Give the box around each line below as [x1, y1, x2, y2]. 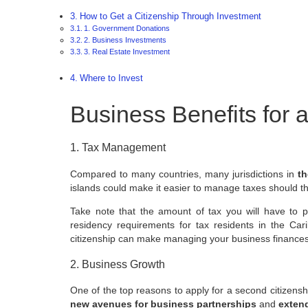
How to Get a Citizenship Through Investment [79, 12, 261, 22]
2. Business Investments [84, 36, 167, 45]
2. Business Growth [70, 257, 165, 270]
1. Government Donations [84, 24, 170, 33]
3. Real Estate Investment [84, 47, 170, 56]
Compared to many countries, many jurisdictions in [70, 168, 298, 179]
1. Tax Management [70, 141, 166, 154]
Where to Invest [79, 74, 143, 84]
